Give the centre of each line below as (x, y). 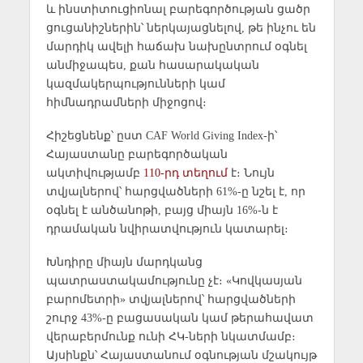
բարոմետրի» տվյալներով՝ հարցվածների (171, 299)
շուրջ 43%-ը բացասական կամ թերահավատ (179, 317)
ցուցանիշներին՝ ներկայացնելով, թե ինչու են (181, 28)
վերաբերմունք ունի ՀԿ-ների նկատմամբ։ (171, 336)
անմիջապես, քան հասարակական (152, 65)
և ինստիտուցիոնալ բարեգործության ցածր (178, 9)
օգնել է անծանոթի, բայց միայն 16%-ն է (162, 210)
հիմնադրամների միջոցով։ (126, 102)
